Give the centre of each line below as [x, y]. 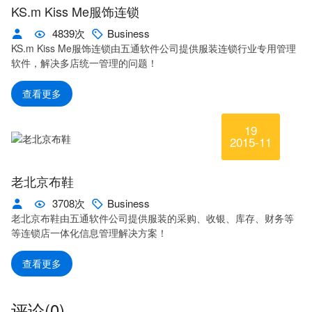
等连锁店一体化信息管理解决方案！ [89, 233]
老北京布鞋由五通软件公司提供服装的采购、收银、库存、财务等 [153, 218]
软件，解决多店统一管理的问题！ [84, 63]
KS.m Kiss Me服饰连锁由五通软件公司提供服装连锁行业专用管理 [154, 48]
